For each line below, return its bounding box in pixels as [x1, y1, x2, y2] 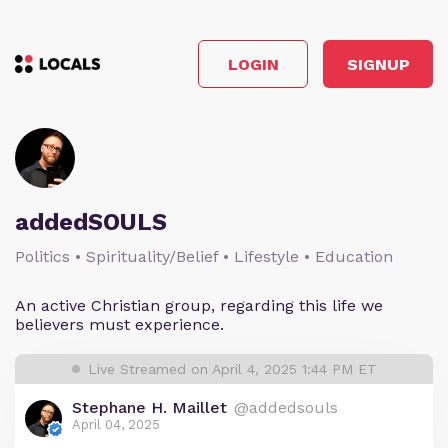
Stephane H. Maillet [72, 398, 227, 417]
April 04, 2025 [72, 417, 160, 432]
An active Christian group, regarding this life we [15, 296, 383, 315]
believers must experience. [15, 315, 224, 334]
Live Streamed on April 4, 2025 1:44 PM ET [87, 361, 377, 377]
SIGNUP [346, 54, 410, 74]
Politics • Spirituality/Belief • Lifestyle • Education [15, 247, 393, 266]
